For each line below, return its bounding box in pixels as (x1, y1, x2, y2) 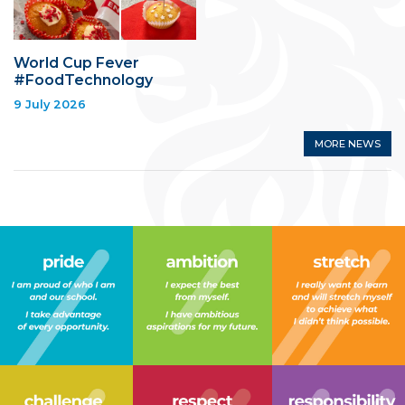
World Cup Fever (14, 53, 139, 71)
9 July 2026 (14, 97, 86, 111)
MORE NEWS (315, 137, 381, 150)
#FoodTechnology (14, 71, 153, 89)
